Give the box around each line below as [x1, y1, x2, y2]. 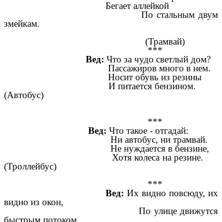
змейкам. [4, 18, 40, 29]
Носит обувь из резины [4, 71, 202, 82]
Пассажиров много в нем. [4, 62, 211, 73]
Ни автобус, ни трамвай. [4, 134, 208, 145]
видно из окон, [4, 196, 63, 207]
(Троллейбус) [4, 161, 56, 171]
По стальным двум [4, 9, 218, 20]
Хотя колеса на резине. [4, 152, 218, 163]
